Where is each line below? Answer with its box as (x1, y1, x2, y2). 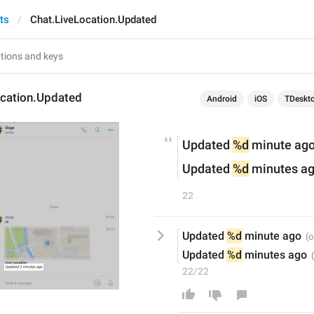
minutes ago (242, 248, 307, 261)
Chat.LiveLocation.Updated (30, 13, 156, 26)
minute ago (242, 229, 301, 243)
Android (207, 94, 237, 104)
